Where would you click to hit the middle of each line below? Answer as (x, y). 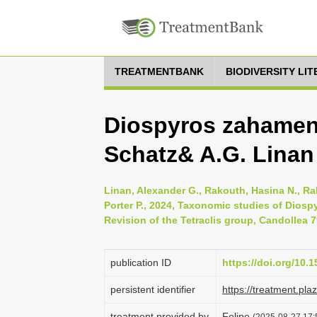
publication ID (141, 263)
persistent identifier (153, 289)
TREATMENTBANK (159, 71)
